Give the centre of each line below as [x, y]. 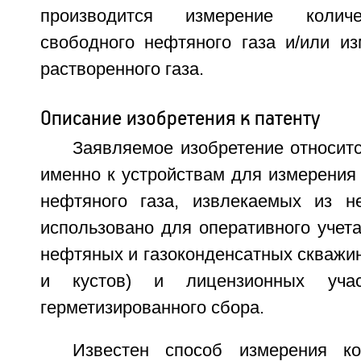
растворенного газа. [122, 69]
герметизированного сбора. [152, 308]
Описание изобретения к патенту [180, 118]
